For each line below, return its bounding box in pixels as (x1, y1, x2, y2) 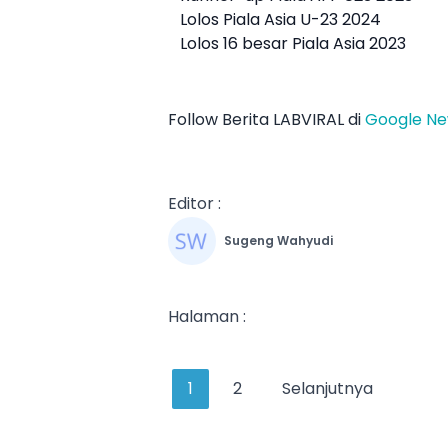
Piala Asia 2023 (292, 32, 406, 56)
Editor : (168, 192, 221, 216)
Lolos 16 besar (180, 32, 292, 56)
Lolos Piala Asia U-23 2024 (180, 8, 381, 32)
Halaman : (168, 305, 246, 329)
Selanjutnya (282, 377, 373, 401)
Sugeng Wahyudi (224, 232, 333, 250)
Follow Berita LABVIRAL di (168, 108, 365, 132)
